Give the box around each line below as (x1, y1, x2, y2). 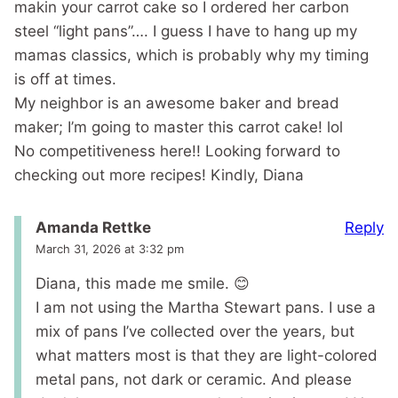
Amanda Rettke (36, 219, 151, 237)
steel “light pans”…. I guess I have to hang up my (14, 21, 357, 40)
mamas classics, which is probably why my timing (14, 45, 369, 64)
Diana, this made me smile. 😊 (36, 275, 250, 293)
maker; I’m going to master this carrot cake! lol (14, 117, 343, 136)
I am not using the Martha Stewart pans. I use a (36, 298, 376, 317)
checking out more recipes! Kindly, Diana (14, 165, 304, 184)
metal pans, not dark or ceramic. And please (36, 370, 352, 389)
